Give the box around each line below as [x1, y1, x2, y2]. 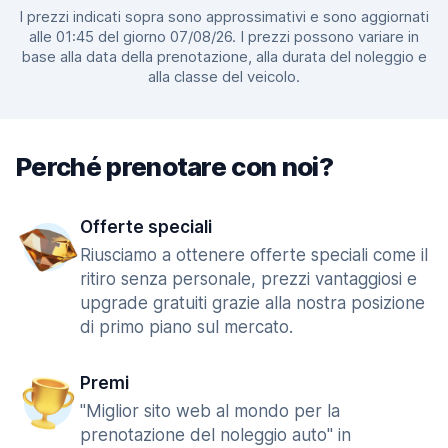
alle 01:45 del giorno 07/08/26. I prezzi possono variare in [29, 27, 419, 46]
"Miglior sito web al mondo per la [80, 401, 340, 421]
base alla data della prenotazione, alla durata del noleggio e [21, 47, 427, 66]
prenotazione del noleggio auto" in [80, 425, 351, 445]
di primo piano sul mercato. [80, 317, 293, 337]
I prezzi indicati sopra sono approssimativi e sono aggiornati [19, 7, 429, 26]
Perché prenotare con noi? [16, 151, 333, 182]
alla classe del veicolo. [148, 67, 300, 86]
